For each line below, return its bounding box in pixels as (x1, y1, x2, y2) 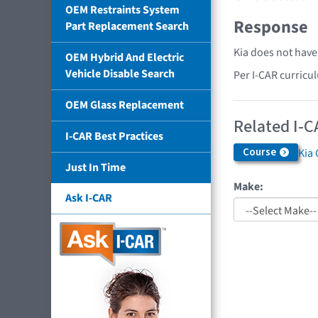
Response (234, 15, 308, 40)
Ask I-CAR (65, 190, 112, 206)
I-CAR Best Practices (65, 128, 163, 144)
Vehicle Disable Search (65, 65, 175, 82)
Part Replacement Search (65, 18, 189, 34)
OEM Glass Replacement (65, 97, 184, 113)
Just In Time (65, 159, 126, 175)
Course (243, 145, 278, 160)
